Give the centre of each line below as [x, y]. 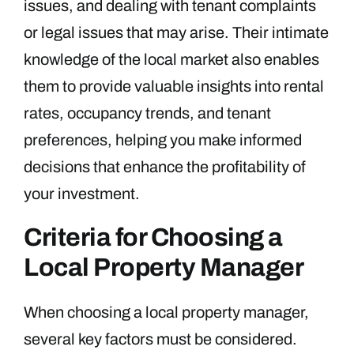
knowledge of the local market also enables [171, 60]
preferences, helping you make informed [163, 140]
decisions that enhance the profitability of [165, 167]
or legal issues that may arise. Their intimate [176, 33]
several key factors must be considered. [160, 339]
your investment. [82, 194]
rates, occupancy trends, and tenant [147, 113]
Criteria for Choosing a [153, 238]
